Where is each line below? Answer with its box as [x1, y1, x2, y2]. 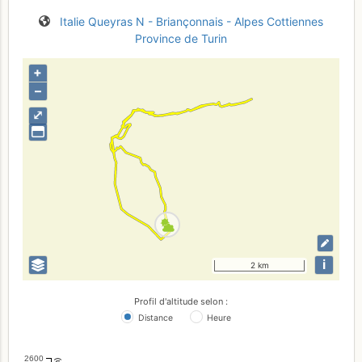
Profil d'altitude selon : [134, 295, 228, 307]
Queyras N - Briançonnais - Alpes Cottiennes [88, 14, 323, 28]
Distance [137, 313, 173, 324]
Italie [60, 14, 85, 28]
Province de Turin [135, 31, 227, 45]
